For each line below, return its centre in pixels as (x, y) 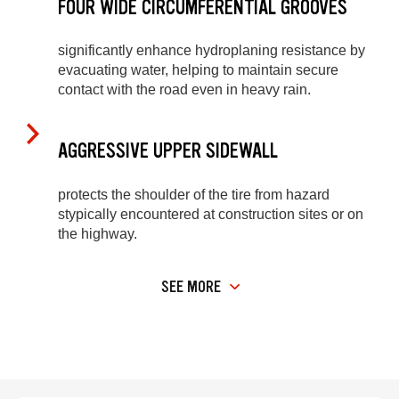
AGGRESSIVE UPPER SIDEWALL (168, 151)
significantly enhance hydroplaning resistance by (212, 51)
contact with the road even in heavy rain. (184, 90)
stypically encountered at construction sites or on (211, 214)
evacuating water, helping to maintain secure (198, 70)
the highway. (98, 233)
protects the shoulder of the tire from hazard (194, 194)
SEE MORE (191, 287)
